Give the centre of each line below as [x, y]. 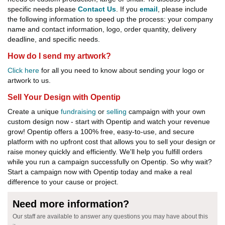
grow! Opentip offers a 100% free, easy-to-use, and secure [101, 131]
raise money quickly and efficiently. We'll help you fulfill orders [105, 151]
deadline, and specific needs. [54, 39]
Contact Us [97, 9]
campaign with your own [166, 111]
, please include [183, 9]
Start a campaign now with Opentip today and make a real [100, 172]
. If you [128, 9]
